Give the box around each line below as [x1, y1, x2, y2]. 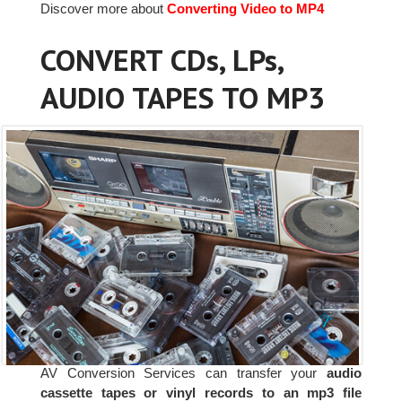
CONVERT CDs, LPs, [39, 40, 283, 80]
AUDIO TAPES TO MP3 [39, 78, 325, 118]
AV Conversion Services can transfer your [39, 365, 328, 381]
